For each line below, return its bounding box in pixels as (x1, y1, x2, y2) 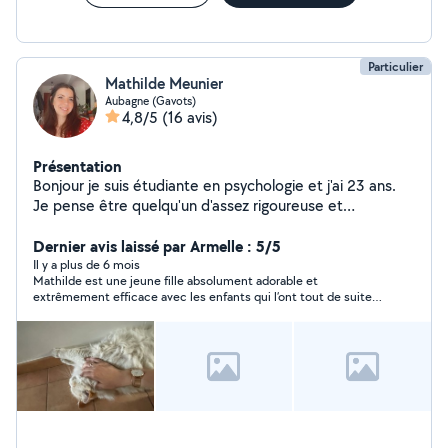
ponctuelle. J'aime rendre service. (33, 215, 260, 236)
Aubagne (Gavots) (105, 93, 196, 108)
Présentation (33, 155, 122, 177)
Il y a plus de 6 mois (33, 256, 140, 273)
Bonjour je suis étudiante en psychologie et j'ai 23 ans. (33, 175, 396, 196)
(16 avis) (162, 107, 218, 128)
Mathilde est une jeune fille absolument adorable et (33, 272, 318, 289)
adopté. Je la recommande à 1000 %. (33, 304, 237, 321)
